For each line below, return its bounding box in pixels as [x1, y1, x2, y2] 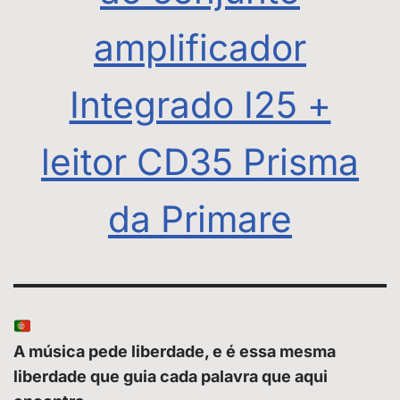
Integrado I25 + [69, 83, 331, 128]
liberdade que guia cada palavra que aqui [13, 367, 328, 387]
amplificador [94, 26, 306, 71]
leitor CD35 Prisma [41, 140, 359, 185]
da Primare [108, 197, 292, 242]
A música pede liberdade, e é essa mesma [13, 342, 336, 362]
